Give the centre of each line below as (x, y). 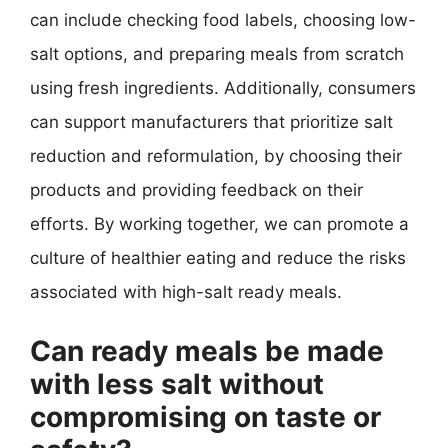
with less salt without (177, 383)
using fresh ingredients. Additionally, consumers (223, 88)
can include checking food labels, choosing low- (223, 20)
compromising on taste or (205, 416)
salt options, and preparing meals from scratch (217, 54)
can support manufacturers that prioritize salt (211, 122)
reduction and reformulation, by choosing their (216, 156)
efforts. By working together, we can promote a (219, 224)
